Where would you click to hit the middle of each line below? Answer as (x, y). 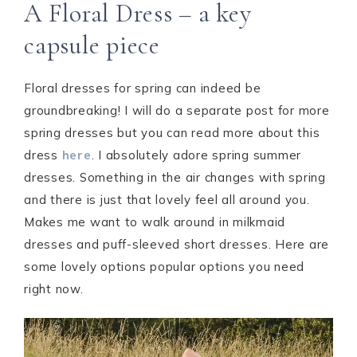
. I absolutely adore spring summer (196, 155)
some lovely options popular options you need (164, 267)
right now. (54, 289)
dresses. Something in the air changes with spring (175, 177)
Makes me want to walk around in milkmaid (155, 222)
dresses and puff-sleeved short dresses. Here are (177, 244)
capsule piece (92, 45)
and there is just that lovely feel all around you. (167, 200)
